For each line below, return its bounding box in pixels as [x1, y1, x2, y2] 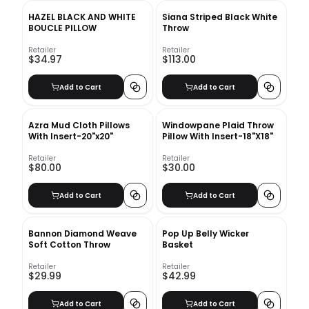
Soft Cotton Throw [28, 239, 110, 250]
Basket [162, 239, 193, 250]
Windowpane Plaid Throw [162, 119, 274, 131]
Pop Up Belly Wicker [162, 228, 249, 239]
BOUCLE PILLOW [28, 22, 97, 34]
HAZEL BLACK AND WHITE [28, 11, 136, 23]
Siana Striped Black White [162, 11, 277, 23]
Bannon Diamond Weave [28, 228, 137, 239]
